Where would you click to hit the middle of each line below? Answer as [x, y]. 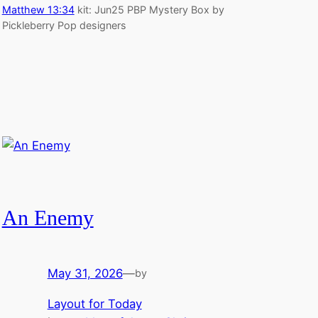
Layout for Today [94, 303]
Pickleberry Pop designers [64, 26]
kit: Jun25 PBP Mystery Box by [149, 10]
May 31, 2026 [85, 273]
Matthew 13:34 [38, 10]
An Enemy [48, 218]
